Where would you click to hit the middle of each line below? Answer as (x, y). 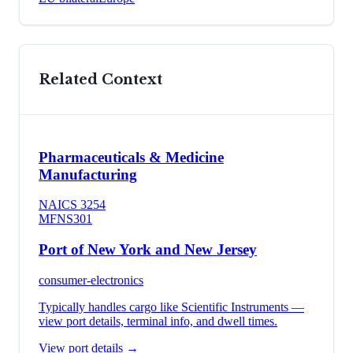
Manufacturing (88, 174)
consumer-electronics (91, 280)
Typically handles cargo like (110, 307)
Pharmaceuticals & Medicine (131, 157)
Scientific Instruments (235, 307)
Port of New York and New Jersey (148, 250)
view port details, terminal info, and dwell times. (158, 321)
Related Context (100, 80)
